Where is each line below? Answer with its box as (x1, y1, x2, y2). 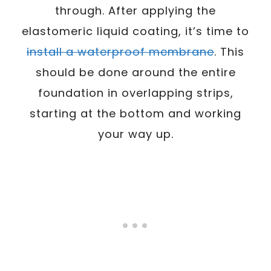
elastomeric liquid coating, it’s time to (22, 23, 249, 39)
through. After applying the (55, 2, 216, 18)
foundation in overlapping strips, (38, 85, 233, 100)
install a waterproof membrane (27, 44, 214, 59)
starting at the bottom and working (30, 105, 241, 121)
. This (214, 44, 244, 59)
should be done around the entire (35, 64, 236, 80)
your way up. (97, 126, 174, 142)
